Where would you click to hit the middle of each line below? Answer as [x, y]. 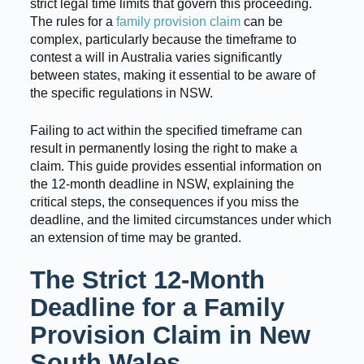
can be [261, 22]
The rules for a [73, 22]
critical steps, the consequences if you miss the [164, 202]
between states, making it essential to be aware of [172, 76]
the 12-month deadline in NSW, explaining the [162, 184]
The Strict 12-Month [147, 280]
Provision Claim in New [170, 336]
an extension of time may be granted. [135, 238]
